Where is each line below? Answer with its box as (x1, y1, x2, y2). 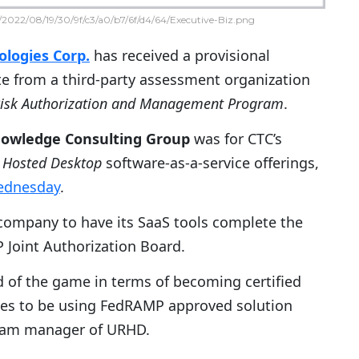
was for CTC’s (190, 129, 282, 149)
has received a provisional (90, 46, 270, 66)
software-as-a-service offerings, (102, 153, 319, 173)
